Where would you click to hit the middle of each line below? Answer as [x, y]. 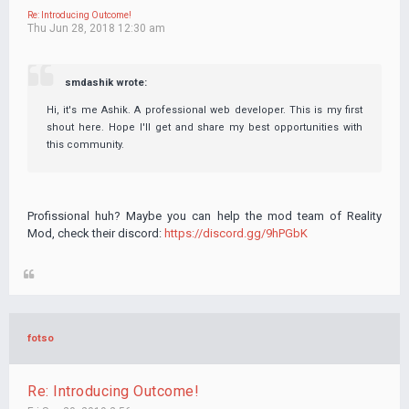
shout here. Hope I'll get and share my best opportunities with [204, 128]
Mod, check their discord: [96, 234]
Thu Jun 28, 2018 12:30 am [96, 28]
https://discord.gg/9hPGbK [236, 234]
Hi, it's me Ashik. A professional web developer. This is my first [204, 110]
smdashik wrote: [106, 83]
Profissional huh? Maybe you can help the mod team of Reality [204, 216]
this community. [85, 145]
